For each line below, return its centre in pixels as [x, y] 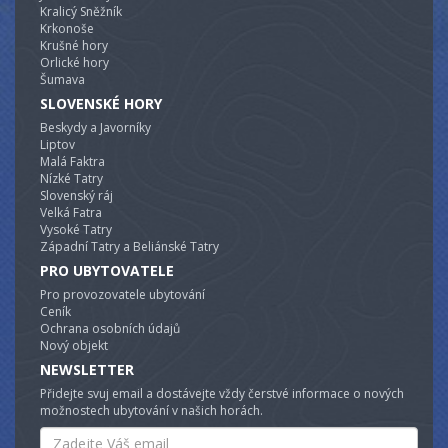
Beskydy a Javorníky [95, 127]
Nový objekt [74, 345]
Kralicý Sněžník [81, 11]
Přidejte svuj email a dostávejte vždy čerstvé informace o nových [222, 393]
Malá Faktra [72, 161]
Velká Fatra [71, 212]
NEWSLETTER [87, 369]
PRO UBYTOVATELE [107, 270]
